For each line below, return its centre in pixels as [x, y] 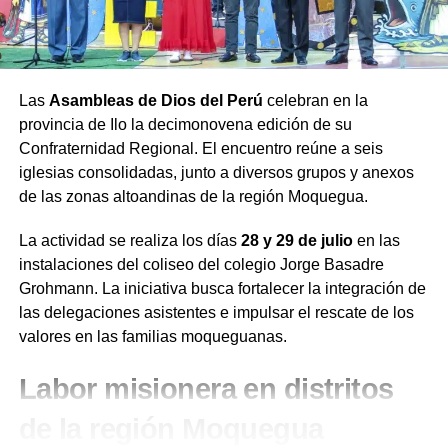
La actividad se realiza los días [129, 240]
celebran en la [315, 100]
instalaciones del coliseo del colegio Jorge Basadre [201, 264]
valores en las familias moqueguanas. [152, 336]
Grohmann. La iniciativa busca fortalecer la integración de [222, 288]
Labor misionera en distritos [206, 388]
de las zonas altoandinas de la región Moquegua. [193, 196]
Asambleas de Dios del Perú [155, 100]
